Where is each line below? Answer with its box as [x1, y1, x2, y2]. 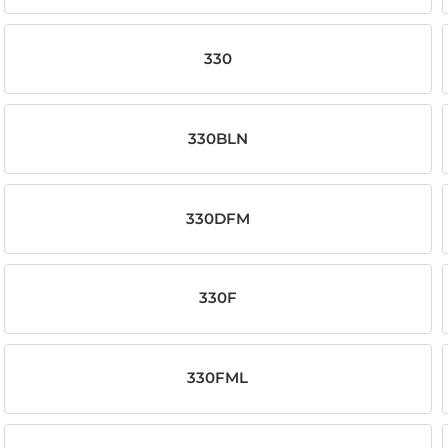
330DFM [185, 209, 250, 228]
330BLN [187, 129, 248, 148]
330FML [187, 369, 249, 388]
